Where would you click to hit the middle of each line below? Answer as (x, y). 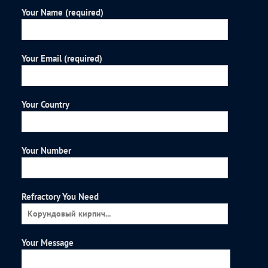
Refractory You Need (60, 197)
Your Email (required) (62, 59)
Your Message (48, 243)
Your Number (47, 151)
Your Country (46, 105)
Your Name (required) (63, 13)
